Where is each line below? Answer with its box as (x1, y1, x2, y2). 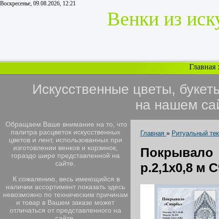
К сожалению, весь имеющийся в (11, 175, 120, 183)
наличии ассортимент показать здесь (5, 183, 125, 191)
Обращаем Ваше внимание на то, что (3, 120, 127, 128)
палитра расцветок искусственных (10, 128, 120, 136)
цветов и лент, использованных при (8, 136, 122, 144)
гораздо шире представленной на (11, 152, 120, 159)
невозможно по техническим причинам (2, 191, 128, 198)
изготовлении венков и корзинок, (13, 144, 118, 152)
